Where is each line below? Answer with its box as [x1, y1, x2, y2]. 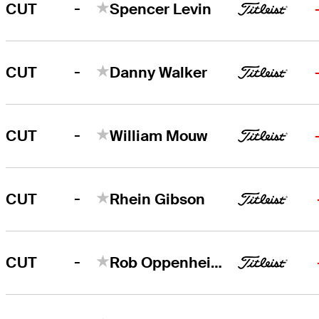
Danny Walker [110, 62, 208, 82]
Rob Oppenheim [211, 252, 223, 272]
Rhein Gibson [110, 189, 206, 209]
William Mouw [110, 125, 208, 145]
